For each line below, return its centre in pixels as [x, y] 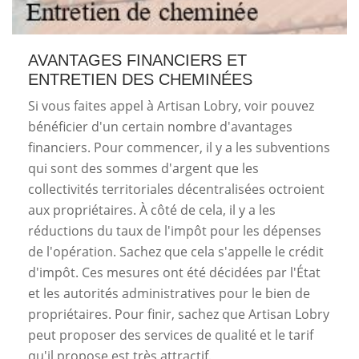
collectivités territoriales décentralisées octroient [176, 189]
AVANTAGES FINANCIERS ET [137, 60]
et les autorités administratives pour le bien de [169, 293]
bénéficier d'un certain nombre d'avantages [160, 126]
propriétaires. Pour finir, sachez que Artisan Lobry [179, 314]
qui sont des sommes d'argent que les [143, 168]
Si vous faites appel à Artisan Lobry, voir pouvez [171, 105]
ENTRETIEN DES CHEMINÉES [140, 79]
